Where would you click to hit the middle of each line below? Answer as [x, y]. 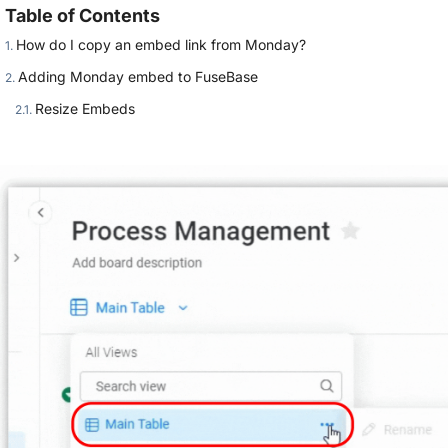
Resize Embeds [85, 108]
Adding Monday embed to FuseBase [138, 76]
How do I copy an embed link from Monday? [161, 44]
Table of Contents [83, 15]
